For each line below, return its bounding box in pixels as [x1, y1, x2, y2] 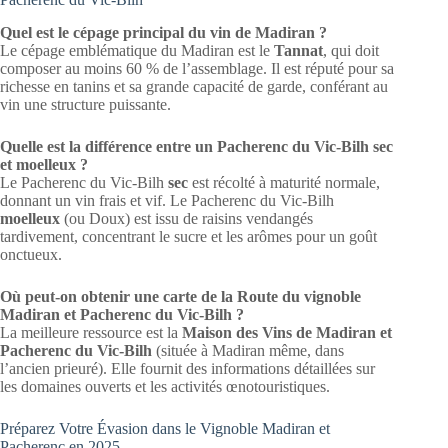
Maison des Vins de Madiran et [182, 323, 392, 341]
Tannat [274, 41, 323, 59]
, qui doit [323, 41, 379, 59]
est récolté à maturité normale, [188, 173, 380, 191]
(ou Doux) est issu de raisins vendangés [60, 209, 313, 227]
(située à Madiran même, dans [152, 341, 344, 359]
